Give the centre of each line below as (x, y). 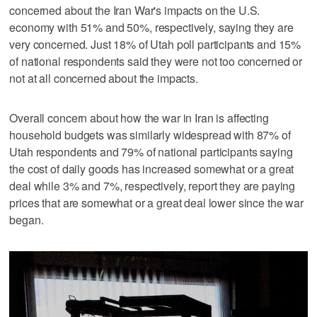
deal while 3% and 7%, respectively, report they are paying (152, 186)
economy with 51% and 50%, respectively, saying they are (151, 28)
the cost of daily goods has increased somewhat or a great (152, 169)
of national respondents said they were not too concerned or (156, 62)
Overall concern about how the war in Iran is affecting (139, 118)
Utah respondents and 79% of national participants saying (151, 152)
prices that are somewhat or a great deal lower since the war (156, 203)
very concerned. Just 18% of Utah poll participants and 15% (155, 45)
